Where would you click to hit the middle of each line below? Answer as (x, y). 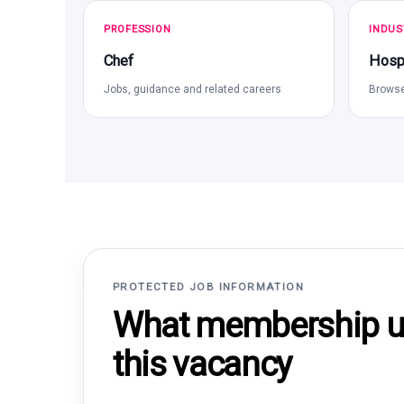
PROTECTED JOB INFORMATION (209, 287)
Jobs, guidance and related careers (193, 89)
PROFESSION (138, 29)
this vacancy (202, 364)
